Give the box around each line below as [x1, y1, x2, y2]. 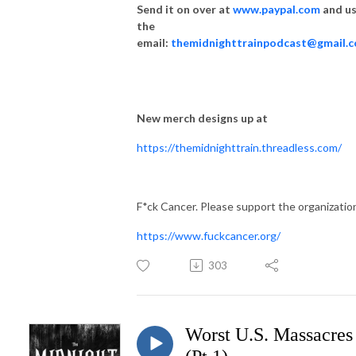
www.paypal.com [233, 2, 320, 16]
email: [137, 35, 171, 49]
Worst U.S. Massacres [185, 323, 353, 345]
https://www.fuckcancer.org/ [137, 228, 281, 242]
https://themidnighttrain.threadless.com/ [137, 140, 342, 154]
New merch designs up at [137, 110, 268, 125]
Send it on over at [137, 2, 233, 16]
